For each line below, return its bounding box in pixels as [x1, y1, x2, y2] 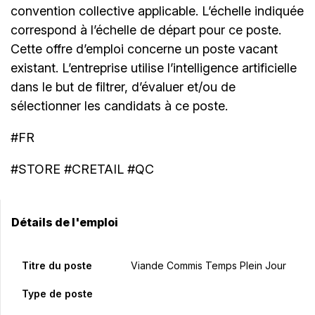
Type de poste [22, 288, 93, 300]
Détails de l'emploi [11, 215, 118, 230]
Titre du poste [22, 259, 92, 272]
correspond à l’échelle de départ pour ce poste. [11, 22, 281, 38]
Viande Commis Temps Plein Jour [130, 259, 286, 272]
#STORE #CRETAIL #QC [11, 162, 154, 177]
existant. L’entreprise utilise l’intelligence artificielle [11, 60, 297, 76]
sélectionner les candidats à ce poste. [11, 98, 228, 114]
